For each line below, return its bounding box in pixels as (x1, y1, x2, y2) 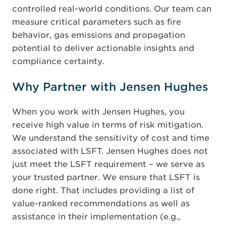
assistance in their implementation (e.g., (12, 212, 180, 221)
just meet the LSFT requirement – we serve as (12, 159, 205, 169)
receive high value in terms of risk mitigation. (12, 120, 203, 130)
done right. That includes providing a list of (12, 186, 194, 195)
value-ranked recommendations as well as (12, 199, 190, 208)
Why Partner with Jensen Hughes (12, 80, 212, 93)
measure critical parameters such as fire (12, 17, 181, 27)
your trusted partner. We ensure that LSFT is (12, 173, 200, 182)
